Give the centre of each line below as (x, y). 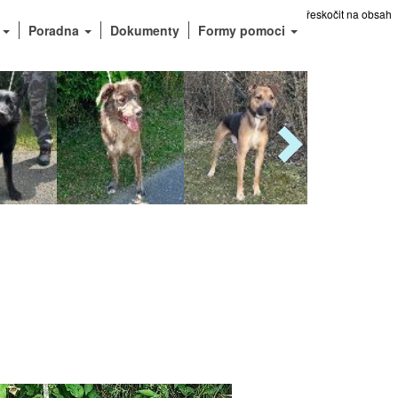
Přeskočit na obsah (346, 14)
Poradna (56, 30)
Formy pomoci (243, 30)
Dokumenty (145, 30)
